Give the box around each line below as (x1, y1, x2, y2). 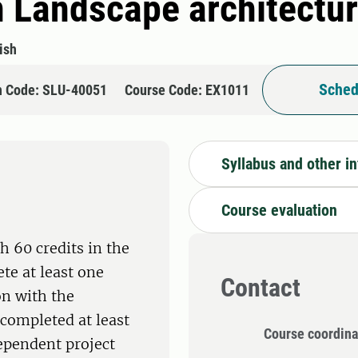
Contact (221, 272, 300, 304)
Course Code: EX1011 (125, 81, 249, 98)
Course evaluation (221, 200, 337, 220)
